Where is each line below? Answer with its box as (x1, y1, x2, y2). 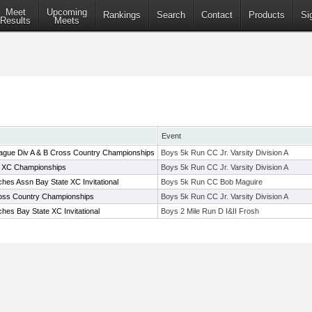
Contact (201, 10, 233, 21)
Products (249, 10, 285, 21)
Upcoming (47, 7, 87, 18)
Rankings (103, 10, 141, 21)
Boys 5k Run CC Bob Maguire (161, 178, 263, 186)
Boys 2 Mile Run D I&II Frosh (161, 207, 259, 215)
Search (157, 10, 185, 21)
